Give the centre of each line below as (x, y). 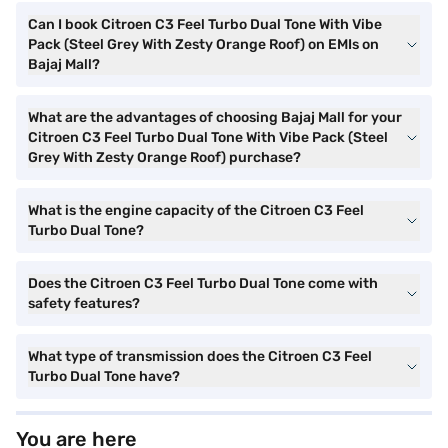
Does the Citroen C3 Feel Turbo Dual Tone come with (203, 283)
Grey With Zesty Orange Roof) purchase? (164, 157)
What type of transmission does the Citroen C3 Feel (200, 356)
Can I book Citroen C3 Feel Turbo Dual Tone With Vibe (205, 24)
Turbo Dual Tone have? (104, 376)
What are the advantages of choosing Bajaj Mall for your (215, 117)
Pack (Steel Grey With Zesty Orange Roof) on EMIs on (203, 44)
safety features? (84, 303)
